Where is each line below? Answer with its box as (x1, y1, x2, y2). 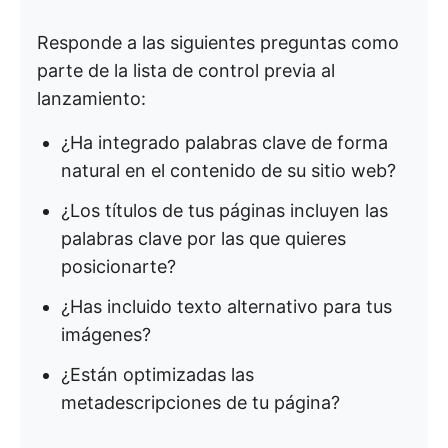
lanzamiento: (37, 88, 146, 110)
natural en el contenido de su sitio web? (61, 160, 396, 182)
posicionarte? (61, 256, 176, 278)
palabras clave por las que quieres (61, 228, 346, 250)
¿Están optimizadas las (61, 364, 254, 386)
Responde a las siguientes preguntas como (37, 32, 399, 54)
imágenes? (61, 324, 151, 346)
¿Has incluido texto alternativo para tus (61, 296, 392, 318)
